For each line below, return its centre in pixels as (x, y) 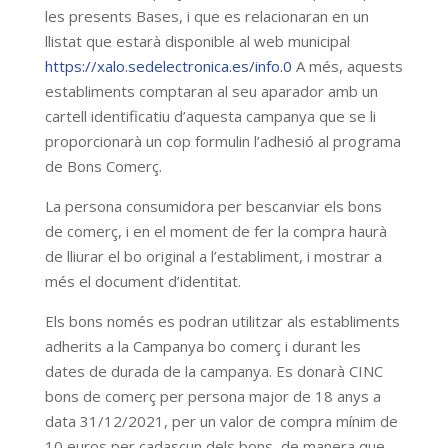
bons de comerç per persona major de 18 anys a (212, 396)
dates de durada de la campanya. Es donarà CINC (213, 371)
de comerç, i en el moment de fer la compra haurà (215, 231)
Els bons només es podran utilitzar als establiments (222, 321)
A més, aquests (347, 66)
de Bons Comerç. (103, 166)
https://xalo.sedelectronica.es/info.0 (168, 66)
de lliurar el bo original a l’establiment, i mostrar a (213, 256)
